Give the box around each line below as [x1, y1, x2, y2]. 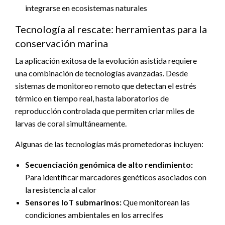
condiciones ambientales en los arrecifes [25, 209, 163, 219]
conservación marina [15, 37, 108, 49]
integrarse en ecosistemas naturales [25, 3, 147, 13]
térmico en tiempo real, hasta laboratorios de [15, 93, 169, 103]
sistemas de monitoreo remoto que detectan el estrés [15, 80, 196, 90]
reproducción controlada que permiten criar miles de [15, 105, 194, 116]
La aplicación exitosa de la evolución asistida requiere [15, 55, 197, 65]
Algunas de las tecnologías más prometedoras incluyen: [15, 139, 203, 149]
